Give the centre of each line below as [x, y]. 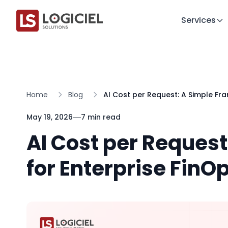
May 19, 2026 [50, 117]
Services [198, 20]
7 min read [101, 117]
